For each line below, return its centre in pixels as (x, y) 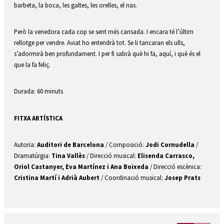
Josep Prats (182, 178)
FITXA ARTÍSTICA (38, 118)
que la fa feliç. (32, 65)
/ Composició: (125, 145)
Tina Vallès (68, 156)
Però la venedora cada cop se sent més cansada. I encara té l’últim (104, 32)
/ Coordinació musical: (133, 178)
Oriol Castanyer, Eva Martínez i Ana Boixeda (81, 167)
